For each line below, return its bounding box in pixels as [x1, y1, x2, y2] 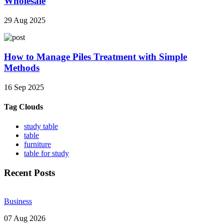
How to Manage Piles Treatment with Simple [4, 51, 187, 62]
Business [4, 196, 32, 205]
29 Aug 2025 [4, 16, 45, 25]
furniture [24, 140, 51, 149]
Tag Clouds [4, 102, 43, 111]
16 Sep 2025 [4, 82, 44, 91]
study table [24, 122, 58, 131]
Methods [4, 62, 39, 73]
